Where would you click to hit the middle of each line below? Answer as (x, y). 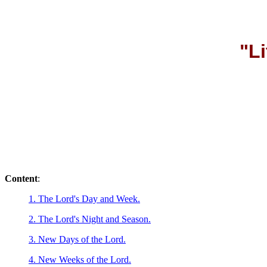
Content (21, 178)
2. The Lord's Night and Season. (90, 219)
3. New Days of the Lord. (77, 239)
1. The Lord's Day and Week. (84, 199)
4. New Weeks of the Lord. (80, 260)
